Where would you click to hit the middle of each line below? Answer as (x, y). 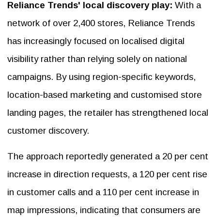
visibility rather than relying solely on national (97, 59)
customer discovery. (48, 130)
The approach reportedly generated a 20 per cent (108, 156)
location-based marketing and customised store (105, 94)
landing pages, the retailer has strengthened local (108, 112)
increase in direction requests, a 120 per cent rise (107, 174)
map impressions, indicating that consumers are (104, 210)
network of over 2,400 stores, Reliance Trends (101, 23)
